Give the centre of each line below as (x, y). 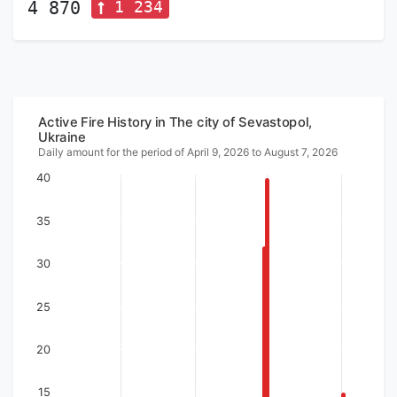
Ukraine (62, 137)
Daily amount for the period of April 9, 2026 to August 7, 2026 (188, 152)
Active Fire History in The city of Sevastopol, (175, 122)
